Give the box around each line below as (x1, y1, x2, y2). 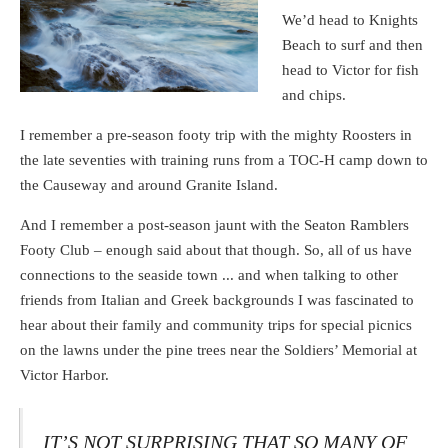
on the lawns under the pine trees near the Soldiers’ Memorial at (20, 341, 417, 358)
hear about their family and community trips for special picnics (20, 316, 412, 333)
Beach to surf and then (282, 36, 424, 53)
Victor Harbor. (20, 366, 109, 383)
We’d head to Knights (282, 11, 419, 28)
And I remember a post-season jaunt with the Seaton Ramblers (20, 216, 409, 233)
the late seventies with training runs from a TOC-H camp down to (20, 151, 428, 168)
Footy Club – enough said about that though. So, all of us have (20, 241, 412, 258)
